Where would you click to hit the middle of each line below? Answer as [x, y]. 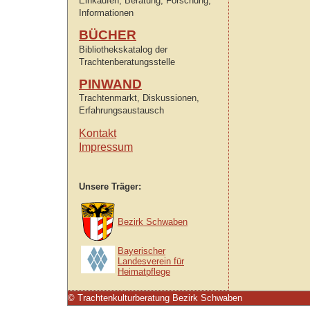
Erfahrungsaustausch [121, 111]
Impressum [106, 147]
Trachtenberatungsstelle [127, 62]
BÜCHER [108, 35]
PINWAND [110, 84]
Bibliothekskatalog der [123, 49]
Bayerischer [142, 250]
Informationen [106, 12]
